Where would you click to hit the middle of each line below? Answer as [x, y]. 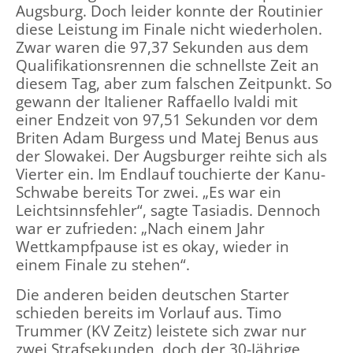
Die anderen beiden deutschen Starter [152, 294]
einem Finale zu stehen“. [103, 264]
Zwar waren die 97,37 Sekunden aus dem [162, 46]
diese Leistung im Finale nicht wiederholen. [169, 28]
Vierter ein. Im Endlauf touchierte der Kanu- [171, 173]
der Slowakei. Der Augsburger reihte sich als [171, 155]
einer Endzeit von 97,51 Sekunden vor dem [167, 119]
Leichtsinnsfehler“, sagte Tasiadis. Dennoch [168, 210]
